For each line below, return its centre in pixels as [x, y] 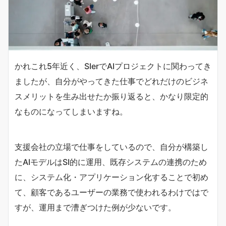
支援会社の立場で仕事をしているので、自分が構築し [111, 147]
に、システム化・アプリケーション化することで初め [111, 177]
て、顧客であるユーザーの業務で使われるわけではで [111, 192]
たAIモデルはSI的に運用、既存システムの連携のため [111, 162]
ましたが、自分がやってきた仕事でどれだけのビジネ [111, 81]
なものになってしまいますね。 [71, 111]
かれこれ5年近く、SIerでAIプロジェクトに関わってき [113, 66]
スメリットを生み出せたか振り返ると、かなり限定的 [111, 96]
